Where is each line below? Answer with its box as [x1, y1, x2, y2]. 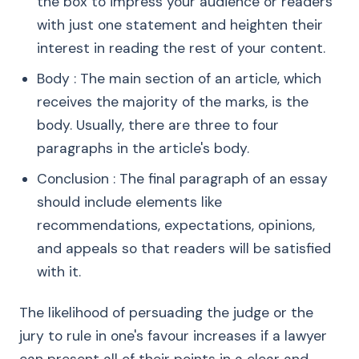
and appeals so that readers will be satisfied [37, 240, 331, 257]
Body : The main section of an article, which [37, 70, 321, 87]
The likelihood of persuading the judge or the [19, 304, 313, 321]
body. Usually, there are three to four [37, 116, 279, 134]
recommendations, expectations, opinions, [37, 216, 315, 234]
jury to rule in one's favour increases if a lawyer [19, 327, 327, 345]
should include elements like [37, 193, 222, 211]
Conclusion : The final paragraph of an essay [37, 170, 328, 188]
